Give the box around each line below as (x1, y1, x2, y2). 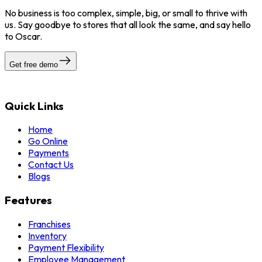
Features (5, 193, 52, 207)
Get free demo (9, 60, 58, 69)
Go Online (28, 135, 68, 147)
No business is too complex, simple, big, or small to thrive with (5, 6, 247, 19)
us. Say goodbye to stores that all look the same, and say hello (5, 18, 251, 30)
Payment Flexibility (28, 241, 104, 253)
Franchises (28, 218, 71, 230)
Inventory (28, 229, 67, 242)
